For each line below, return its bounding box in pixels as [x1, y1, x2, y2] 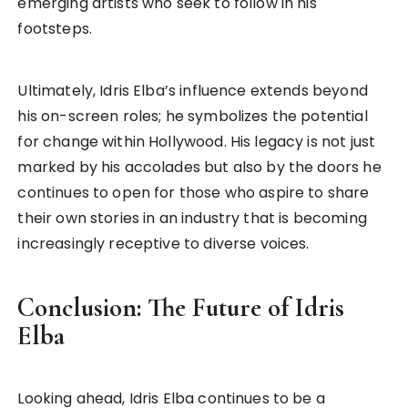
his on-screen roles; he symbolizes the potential [17, 106, 368, 127]
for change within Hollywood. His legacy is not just [17, 131, 376, 153]
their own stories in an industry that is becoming [17, 208, 367, 229]
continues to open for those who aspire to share [17, 182, 370, 204]
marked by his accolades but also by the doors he [17, 157, 382, 178]
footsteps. [17, 18, 92, 40]
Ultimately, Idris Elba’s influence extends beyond [17, 80, 368, 102]
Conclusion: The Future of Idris [17, 291, 345, 324]
